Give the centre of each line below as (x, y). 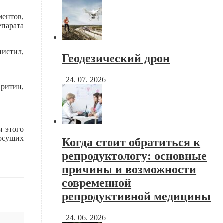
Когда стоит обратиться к (131, 142)
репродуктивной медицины (136, 196)
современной (97, 182)
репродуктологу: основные (134, 156)
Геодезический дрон (116, 58)
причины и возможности (129, 169)
